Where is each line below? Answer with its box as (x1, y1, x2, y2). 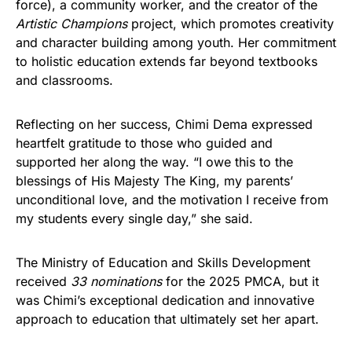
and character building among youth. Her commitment (16, 35, 336, 50)
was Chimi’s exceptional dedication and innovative (16, 292, 314, 308)
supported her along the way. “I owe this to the (16, 154, 293, 170)
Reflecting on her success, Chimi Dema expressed (16, 116, 313, 132)
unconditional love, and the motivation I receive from (16, 192, 328, 207)
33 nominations (71, 273, 162, 289)
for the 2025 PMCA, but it (162, 273, 319, 289)
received (16, 273, 71, 289)
